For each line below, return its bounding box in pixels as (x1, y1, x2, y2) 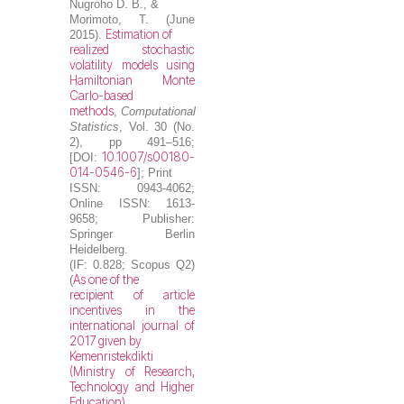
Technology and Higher (69, 380, 195, 395)
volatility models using (69, 58, 195, 73)
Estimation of (106, 27, 173, 42)
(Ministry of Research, (69, 364, 195, 380)
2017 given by (69, 334, 142, 349)
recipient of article (69, 288, 195, 303)
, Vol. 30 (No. (119, 120, 195, 134)
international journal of (69, 318, 195, 334)
